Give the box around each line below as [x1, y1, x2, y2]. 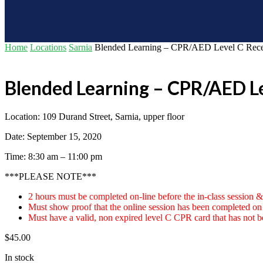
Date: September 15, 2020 [5, 131, 102, 142]
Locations [30, 42, 66, 53]
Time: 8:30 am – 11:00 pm [5, 151, 102, 162]
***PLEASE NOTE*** [5, 171, 96, 182]
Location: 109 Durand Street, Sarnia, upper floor [5, 112, 184, 122]
